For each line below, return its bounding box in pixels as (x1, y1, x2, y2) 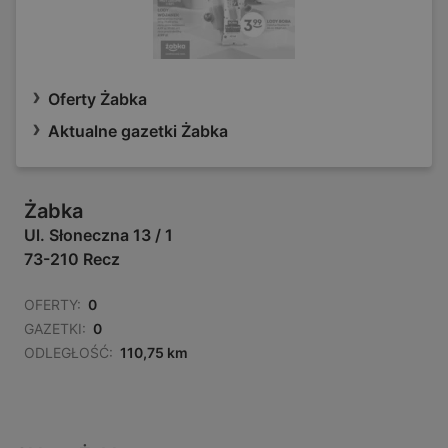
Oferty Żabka (48, 89, 147, 110)
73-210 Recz (24, 249, 120, 270)
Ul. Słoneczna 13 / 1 (24, 225, 173, 246)
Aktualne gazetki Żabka (48, 121, 228, 142)
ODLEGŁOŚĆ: (24, 344, 113, 362)
